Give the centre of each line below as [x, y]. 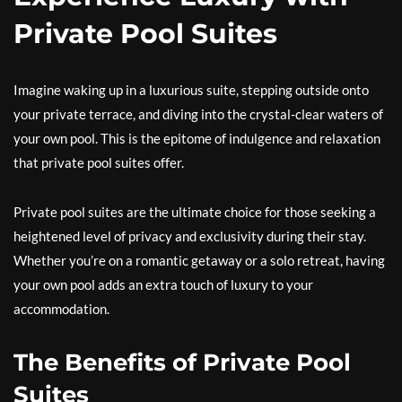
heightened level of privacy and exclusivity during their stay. [190, 236]
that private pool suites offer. [99, 162]
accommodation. [61, 309]
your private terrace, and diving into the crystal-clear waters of [198, 114]
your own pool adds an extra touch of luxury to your [163, 284]
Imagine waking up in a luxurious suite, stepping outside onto [191, 90]
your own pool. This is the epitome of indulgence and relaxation [197, 138]
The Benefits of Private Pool [182, 363]
